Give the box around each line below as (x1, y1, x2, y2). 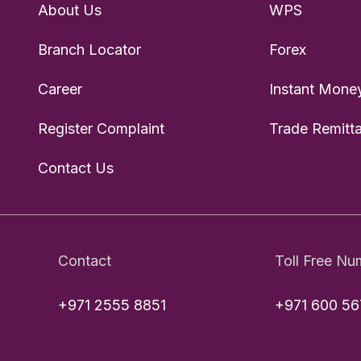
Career (38, 80, 82, 98)
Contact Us (38, 159, 114, 176)
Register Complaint (38, 119, 164, 137)
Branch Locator (38, 40, 141, 58)
